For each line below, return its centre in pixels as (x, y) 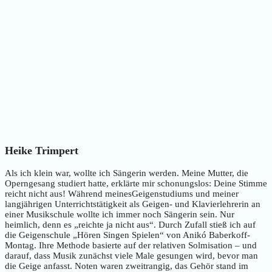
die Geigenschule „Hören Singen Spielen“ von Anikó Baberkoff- (127, 235)
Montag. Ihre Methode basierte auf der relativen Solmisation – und (131, 245)
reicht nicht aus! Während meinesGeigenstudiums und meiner (122, 193)
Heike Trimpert (42, 151)
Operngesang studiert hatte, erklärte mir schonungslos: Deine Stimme (136, 183)
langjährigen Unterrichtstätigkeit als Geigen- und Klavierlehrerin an (133, 204)
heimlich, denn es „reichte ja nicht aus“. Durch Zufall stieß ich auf (130, 224)
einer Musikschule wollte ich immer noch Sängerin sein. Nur (120, 214)
